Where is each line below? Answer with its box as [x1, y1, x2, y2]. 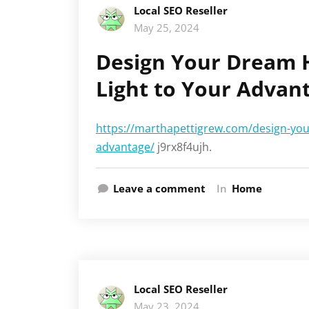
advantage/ [96, 139, 154, 154]
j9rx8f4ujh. [154, 139, 212, 154]
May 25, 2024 [134, 21, 199, 34]
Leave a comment [113, 181, 206, 195]
